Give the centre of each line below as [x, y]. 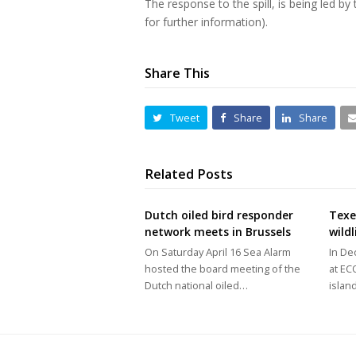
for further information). [206, 22]
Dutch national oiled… [196, 285]
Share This [177, 73]
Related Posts [189, 174]
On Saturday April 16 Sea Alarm [218, 252]
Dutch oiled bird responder [219, 215]
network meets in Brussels [218, 232]
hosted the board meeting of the [222, 269]
